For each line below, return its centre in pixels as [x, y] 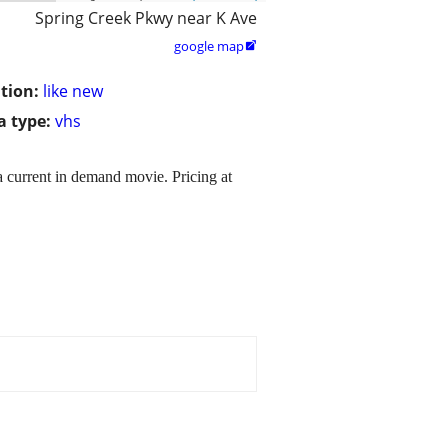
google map [209, 46]
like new [73, 91]
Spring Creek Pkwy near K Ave [146, 18]
